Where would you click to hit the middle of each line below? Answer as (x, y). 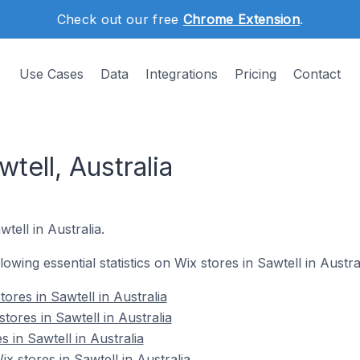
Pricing (256, 74)
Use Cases (51, 74)
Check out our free (120, 19)
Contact (317, 74)
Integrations (182, 74)
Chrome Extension (241, 19)
